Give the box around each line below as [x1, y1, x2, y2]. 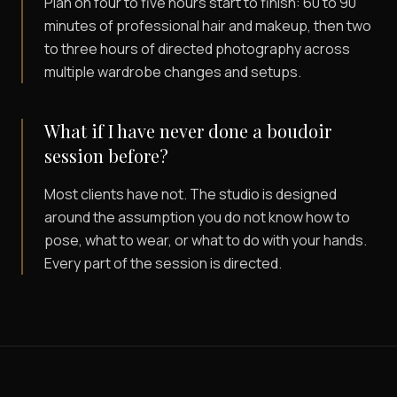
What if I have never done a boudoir [44, 119, 331, 144]
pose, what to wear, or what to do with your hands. [44, 230, 367, 251]
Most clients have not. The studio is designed [44, 184, 337, 205]
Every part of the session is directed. [44, 253, 282, 274]
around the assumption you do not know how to [44, 207, 350, 228]
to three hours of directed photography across [44, 39, 350, 59]
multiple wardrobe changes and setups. [44, 62, 301, 82]
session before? [44, 144, 168, 168]
